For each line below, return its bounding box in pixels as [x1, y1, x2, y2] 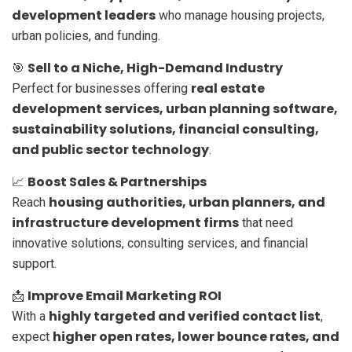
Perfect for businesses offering [12, 80, 191, 96]
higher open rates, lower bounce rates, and [53, 327, 339, 346]
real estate [191, 79, 265, 97]
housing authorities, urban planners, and [49, 192, 325, 211]
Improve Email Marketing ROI [27, 286, 222, 305]
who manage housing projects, [156, 7, 324, 23]
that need [239, 214, 293, 230]
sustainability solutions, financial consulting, [12, 119, 319, 138]
